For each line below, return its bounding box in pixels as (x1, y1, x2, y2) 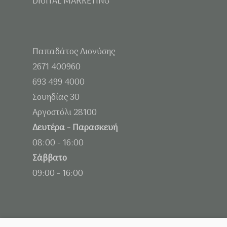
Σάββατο (32, 152, 67, 166)
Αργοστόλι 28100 (32, 106, 97, 120)
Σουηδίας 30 (32, 91, 80, 105)
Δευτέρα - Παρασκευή (32, 121, 118, 135)
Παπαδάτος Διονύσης (32, 45, 115, 59)
